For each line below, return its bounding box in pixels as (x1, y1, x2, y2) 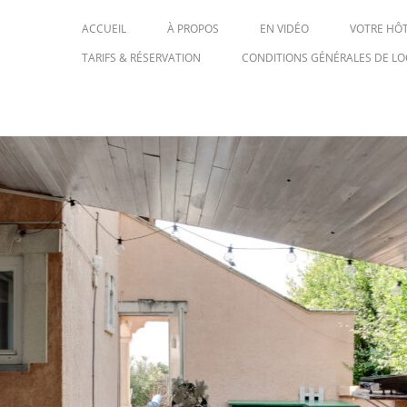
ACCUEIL (81, 21, 126, 36)
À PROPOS (166, 21, 219, 36)
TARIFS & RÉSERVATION (81, 50, 201, 65)
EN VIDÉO (259, 21, 309, 36)
